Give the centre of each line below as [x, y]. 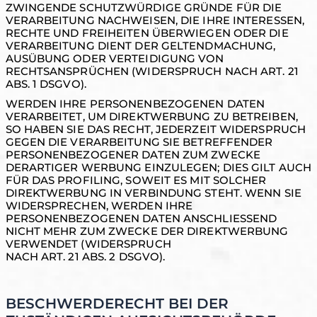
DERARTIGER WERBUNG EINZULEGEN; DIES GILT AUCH [158, 167]
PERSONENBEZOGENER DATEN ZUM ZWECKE [133, 155]
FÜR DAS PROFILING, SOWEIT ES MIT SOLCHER [136, 180]
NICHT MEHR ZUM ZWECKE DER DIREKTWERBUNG [147, 231]
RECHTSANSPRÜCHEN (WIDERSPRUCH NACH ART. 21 [152, 71]
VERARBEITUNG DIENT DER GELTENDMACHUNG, [140, 46]
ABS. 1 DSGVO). [46, 84]
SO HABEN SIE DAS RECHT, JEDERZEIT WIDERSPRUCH [156, 129]
